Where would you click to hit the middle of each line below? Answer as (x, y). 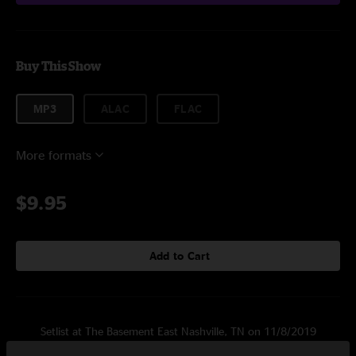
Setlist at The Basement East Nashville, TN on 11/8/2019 (178, 331)
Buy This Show (58, 66)
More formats (54, 155)
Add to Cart (180, 255)
